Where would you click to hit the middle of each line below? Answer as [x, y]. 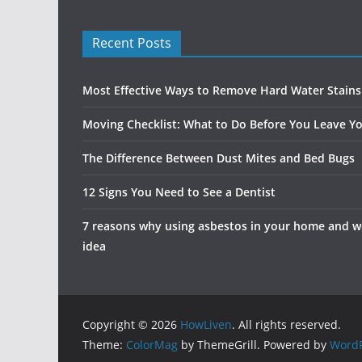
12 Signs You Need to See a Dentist [179, 192]
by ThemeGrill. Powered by [254, 345]
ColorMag [152, 345]
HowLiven [206, 325]
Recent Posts [132, 43]
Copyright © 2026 [131, 325]
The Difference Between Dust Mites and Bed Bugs [219, 158]
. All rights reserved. [286, 325]
